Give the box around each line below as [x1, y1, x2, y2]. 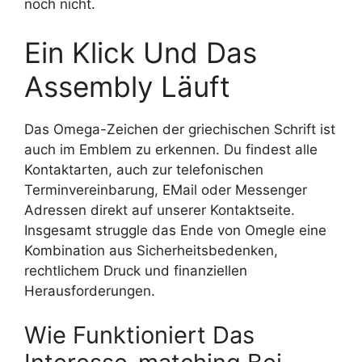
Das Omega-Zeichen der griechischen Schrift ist [24, 120, 335, 137]
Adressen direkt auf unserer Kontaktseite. [24, 201, 295, 218]
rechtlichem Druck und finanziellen [24, 262, 247, 279]
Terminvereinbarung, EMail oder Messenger [24, 181, 307, 198]
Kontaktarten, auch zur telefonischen [24, 161, 263, 178]
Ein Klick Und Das [24, 35, 257, 69]
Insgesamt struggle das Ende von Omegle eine [24, 221, 326, 238]
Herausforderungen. [24, 282, 155, 299]
